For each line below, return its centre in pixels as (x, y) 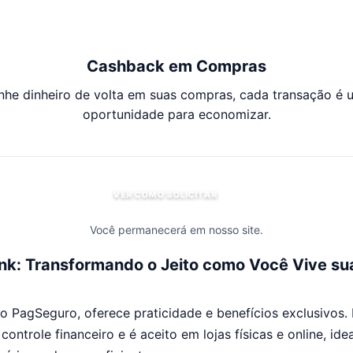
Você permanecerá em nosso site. (176, 230)
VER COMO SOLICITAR (165, 194)
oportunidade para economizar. (176, 114)
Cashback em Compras (176, 66)
